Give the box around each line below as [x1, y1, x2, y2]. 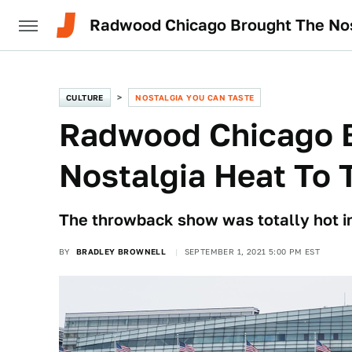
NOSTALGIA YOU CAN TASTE [135, 93, 255, 102]
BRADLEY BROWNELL [75, 247, 167, 256]
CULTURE [66, 93, 104, 102]
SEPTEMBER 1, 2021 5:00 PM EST [184, 247, 321, 256]
